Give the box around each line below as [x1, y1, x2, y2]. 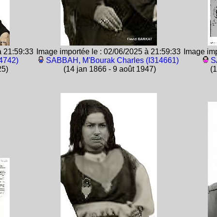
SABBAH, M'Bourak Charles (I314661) [46, 56, 179, 64]
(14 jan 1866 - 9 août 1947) [61, 65, 156, 73]
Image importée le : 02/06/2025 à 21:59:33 [36, 47, 181, 56]
